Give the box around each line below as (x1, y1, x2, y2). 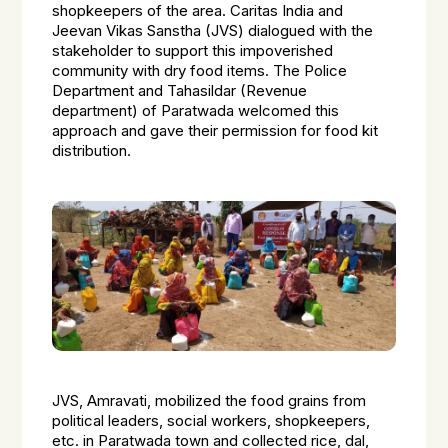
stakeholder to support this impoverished (52, 42, 334, 60)
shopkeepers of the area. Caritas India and (52, 2, 344, 20)
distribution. (52, 142, 132, 160)
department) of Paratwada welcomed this (52, 102, 340, 120)
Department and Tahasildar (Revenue (52, 82, 308, 100)
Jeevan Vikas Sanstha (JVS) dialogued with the (52, 22, 374, 40)
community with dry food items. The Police (52, 62, 348, 80)
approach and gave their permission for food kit (52, 122, 379, 140)
